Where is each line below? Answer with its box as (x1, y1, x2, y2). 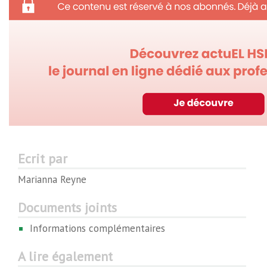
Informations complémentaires (30, 222, 165, 235)
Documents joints (18, 199, 117, 216)
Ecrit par (18, 150, 67, 167)
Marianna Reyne (18, 173, 86, 186)
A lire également (18, 248, 113, 265)
